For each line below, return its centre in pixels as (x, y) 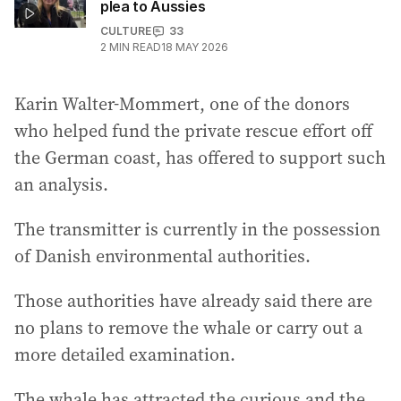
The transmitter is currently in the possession (197, 229)
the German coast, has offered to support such (200, 158)
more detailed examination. (125, 354)
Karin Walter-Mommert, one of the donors (182, 104)
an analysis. (61, 184)
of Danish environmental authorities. (162, 256)
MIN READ (135, 47)
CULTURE (126, 31)
